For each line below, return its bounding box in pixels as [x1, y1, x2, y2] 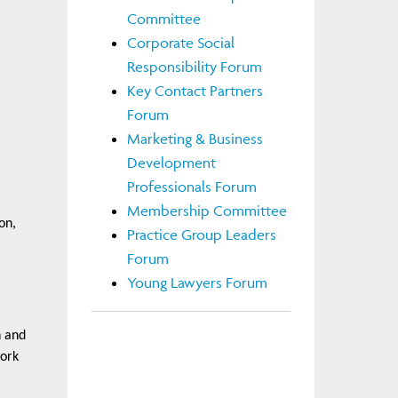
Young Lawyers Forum [126, 273, 267, 291]
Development [126, 153, 216, 171]
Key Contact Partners [126, 81, 263, 99]
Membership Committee [126, 201, 287, 219]
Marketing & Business [126, 129, 263, 147]
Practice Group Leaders [126, 225, 276, 243]
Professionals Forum [126, 177, 257, 195]
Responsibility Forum [126, 57, 262, 76]
